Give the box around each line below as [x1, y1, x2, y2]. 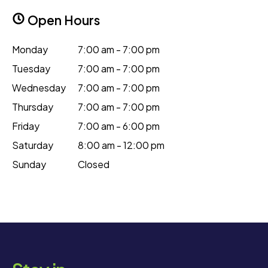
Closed [78, 157, 109, 170]
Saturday [12, 138, 53, 151]
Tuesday [12, 62, 50, 75]
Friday [12, 119, 39, 132]
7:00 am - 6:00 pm [78, 119, 160, 132]
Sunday [12, 157, 46, 170]
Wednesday [12, 81, 66, 94]
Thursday [12, 100, 53, 113]
